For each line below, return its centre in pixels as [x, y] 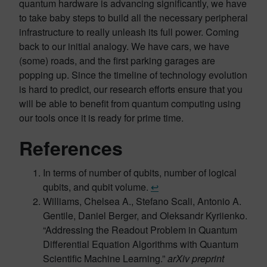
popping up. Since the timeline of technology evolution [133, 75]
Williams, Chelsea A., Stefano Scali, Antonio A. [142, 201]
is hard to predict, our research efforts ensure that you [131, 89]
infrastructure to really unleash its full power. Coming [129, 32]
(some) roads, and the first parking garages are [117, 60]
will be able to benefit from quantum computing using [130, 103]
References [71, 148]
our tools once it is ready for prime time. [101, 118]
